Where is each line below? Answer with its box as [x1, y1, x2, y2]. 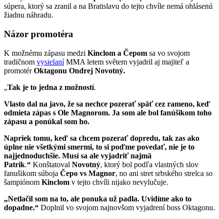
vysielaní [37, 57, 64, 66]
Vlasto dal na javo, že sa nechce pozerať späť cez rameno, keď [4, 99, 210, 108]
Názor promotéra [4, 29, 73, 40]
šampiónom [4, 177, 42, 186]
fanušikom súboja [4, 169, 60, 177]
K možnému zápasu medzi [4, 48, 88, 57]
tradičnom [4, 57, 37, 66]
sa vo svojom [147, 48, 190, 57]
